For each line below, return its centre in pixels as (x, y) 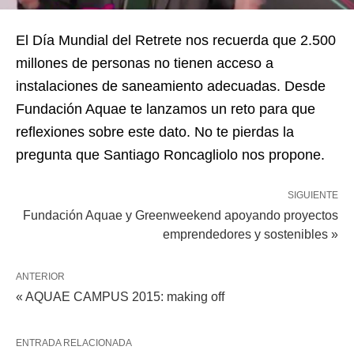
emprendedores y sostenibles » (250, 234)
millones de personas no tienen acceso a (145, 63)
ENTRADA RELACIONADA (74, 343)
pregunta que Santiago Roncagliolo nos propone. (170, 154)
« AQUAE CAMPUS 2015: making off (120, 296)
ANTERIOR (40, 276)
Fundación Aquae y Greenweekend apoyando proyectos (181, 215)
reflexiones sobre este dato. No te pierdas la (155, 132)
